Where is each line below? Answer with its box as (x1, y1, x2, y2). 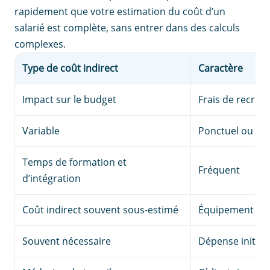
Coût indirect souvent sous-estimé (22, 203, 178, 217)
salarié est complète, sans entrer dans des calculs (14, 21, 240, 35)
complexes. (14, 37, 66, 51)
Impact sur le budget (22, 93, 116, 107)
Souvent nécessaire (22, 234, 111, 248)
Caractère (198, 61, 243, 75)
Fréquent (198, 163, 240, 177)
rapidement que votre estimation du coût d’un (14, 5, 225, 19)
